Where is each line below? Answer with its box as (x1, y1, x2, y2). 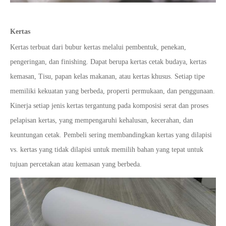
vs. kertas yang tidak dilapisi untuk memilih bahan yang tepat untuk (10, 146, 203, 154)
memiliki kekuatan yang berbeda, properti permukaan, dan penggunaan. (10, 87, 215, 95)
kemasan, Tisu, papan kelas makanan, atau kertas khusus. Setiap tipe (10, 73, 205, 81)
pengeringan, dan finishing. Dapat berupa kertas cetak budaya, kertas (10, 58, 206, 66)
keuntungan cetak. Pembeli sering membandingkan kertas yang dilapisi (10, 131, 212, 139)
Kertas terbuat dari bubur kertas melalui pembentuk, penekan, (10, 43, 186, 51)
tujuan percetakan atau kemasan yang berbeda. (10, 160, 142, 168)
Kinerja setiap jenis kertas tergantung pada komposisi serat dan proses (10, 102, 208, 110)
